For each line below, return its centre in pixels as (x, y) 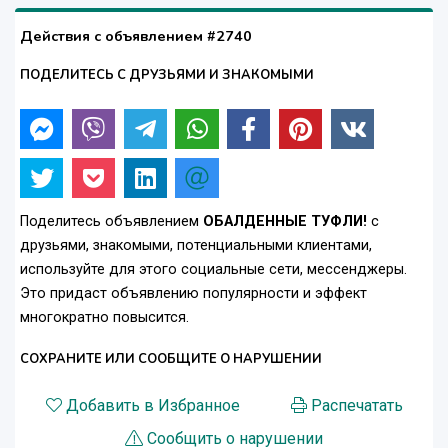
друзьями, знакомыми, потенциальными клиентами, (196, 246)
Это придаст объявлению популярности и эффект (193, 294)
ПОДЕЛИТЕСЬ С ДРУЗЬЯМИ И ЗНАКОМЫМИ (167, 75)
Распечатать (356, 406)
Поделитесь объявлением (111, 222)
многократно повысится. (104, 318)
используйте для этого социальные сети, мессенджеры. (213, 270)
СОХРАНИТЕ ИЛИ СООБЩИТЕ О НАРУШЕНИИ (171, 359)
